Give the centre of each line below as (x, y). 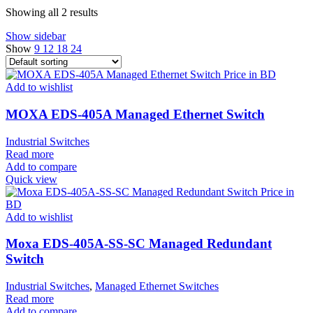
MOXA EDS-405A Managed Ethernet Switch (135, 114)
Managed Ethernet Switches (157, 286)
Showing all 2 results (52, 13)
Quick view (31, 179)
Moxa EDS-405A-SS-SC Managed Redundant (139, 244)
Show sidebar (36, 36)
